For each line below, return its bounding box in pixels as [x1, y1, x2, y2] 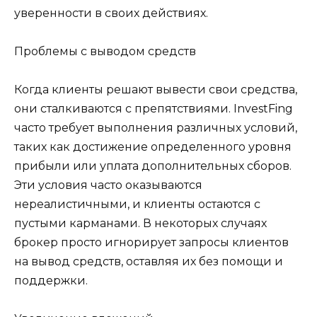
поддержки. [14, 274, 88, 288]
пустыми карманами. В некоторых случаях [14, 217, 267, 231]
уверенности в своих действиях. [14, 6, 208, 20]
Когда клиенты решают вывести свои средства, [14, 83, 297, 97]
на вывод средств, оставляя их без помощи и [14, 255, 283, 269]
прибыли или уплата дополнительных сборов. [14, 159, 292, 173]
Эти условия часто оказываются [14, 178, 202, 192]
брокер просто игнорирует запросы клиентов [14, 236, 289, 250]
